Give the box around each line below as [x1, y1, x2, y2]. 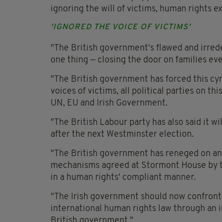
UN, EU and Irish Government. [51, 99, 167, 109]
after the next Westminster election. [51, 130, 194, 140]
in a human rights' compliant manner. [51, 173, 196, 183]
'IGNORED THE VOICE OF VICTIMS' [51, 23, 191, 32]
